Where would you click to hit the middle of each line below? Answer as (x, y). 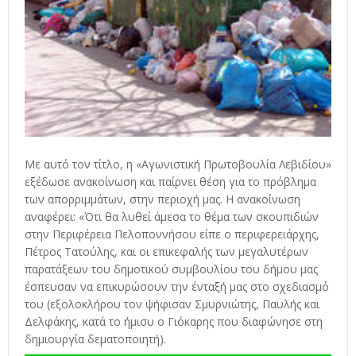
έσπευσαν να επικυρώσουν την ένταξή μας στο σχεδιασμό (177, 287)
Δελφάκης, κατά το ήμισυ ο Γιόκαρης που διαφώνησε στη (174, 322)
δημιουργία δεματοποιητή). (95, 339)
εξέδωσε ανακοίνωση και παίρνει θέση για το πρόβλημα (170, 182)
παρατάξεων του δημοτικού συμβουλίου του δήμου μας (171, 269)
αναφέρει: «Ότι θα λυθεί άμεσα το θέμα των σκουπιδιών (172, 217)
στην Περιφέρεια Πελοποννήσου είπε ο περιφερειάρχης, (172, 234)
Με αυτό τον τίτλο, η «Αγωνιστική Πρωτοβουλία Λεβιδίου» (178, 164)
